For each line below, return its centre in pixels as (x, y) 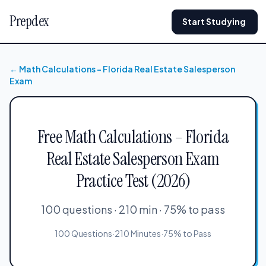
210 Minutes (138, 233)
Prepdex (29, 21)
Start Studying (214, 21)
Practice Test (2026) (133, 181)
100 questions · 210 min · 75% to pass (133, 209)
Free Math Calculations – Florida (133, 137)
